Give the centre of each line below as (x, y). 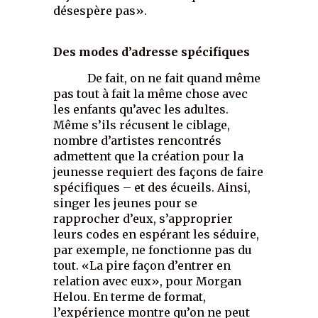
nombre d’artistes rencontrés (138, 141)
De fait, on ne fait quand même (157, 78)
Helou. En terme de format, (130, 297)
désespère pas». (100, 11)
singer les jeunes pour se (126, 203)
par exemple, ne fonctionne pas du (153, 250)
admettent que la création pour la (149, 156)
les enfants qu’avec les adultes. (141, 109)
